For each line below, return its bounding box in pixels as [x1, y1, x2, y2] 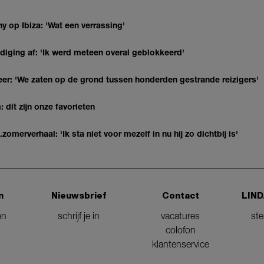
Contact [161, 190, 199, 201]
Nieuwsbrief [51, 190, 107, 201]
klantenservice [151, 238, 209, 249]
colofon [165, 224, 196, 235]
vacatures [161, 210, 200, 221]
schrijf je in [58, 210, 100, 221]
